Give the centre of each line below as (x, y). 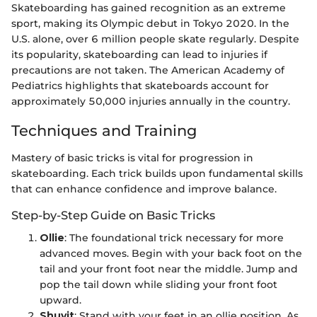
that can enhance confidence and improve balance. (144, 189)
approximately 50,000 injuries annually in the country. (151, 102)
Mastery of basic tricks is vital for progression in (132, 157)
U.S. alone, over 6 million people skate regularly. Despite (155, 39)
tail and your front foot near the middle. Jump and (169, 269)
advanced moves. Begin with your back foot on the (171, 253)
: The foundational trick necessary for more (174, 237)
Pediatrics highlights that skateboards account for (140, 86)
